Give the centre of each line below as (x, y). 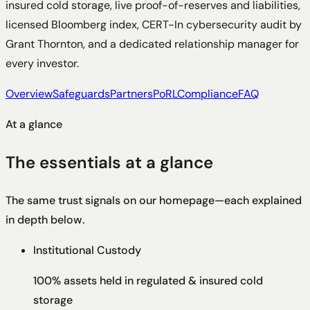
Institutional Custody (87, 250)
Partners (131, 93)
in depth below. (45, 219)
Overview (29, 93)
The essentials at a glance (109, 162)
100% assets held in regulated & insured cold (148, 280)
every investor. (42, 63)
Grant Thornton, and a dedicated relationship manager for (152, 44)
